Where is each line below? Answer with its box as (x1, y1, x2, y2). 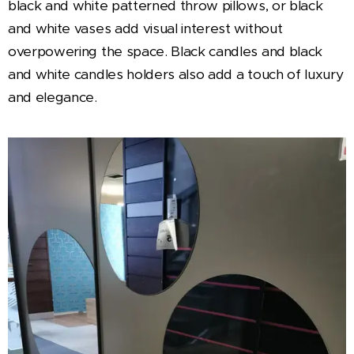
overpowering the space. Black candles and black (8, 42, 322, 60)
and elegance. (8, 88, 97, 106)
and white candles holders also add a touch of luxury (8, 65, 344, 83)
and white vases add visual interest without (8, 19, 283, 37)
